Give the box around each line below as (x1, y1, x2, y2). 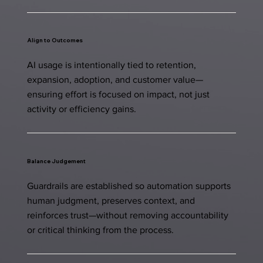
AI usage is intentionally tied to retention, (26, 60, 196, 70)
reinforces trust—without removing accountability (26, 210, 228, 220)
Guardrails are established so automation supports (26, 180, 231, 191)
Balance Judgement (26, 157, 86, 164)
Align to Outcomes (26, 36, 83, 44)
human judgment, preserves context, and (26, 195, 195, 205)
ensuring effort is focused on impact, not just (26, 89, 210, 100)
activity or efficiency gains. (26, 104, 136, 114)
